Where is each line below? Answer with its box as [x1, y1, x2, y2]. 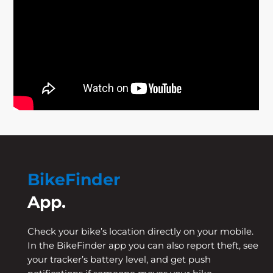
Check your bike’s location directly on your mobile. [27, 226, 253, 238]
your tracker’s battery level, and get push [27, 254, 211, 266]
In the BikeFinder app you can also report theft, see [27, 240, 258, 252]
